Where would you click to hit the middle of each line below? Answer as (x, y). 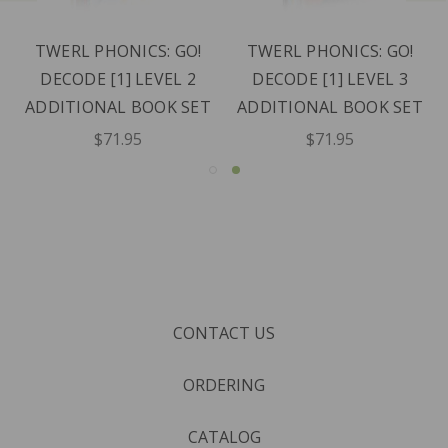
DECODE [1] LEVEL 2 (118, 79)
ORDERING (224, 385)
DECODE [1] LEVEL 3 (330, 79)
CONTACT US (224, 333)
